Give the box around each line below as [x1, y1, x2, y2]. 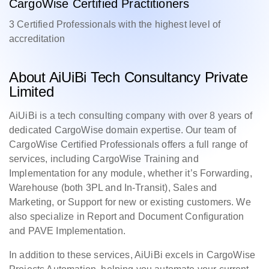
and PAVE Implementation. [9, 226, 125, 236]
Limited [9, 83, 54, 100]
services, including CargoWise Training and [9, 154, 199, 164]
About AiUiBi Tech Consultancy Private [9, 69, 248, 85]
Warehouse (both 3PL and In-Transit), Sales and [9, 183, 217, 193]
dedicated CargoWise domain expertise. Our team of [9, 125, 236, 135]
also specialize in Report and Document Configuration [9, 211, 244, 222]
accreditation [9, 34, 65, 44]
